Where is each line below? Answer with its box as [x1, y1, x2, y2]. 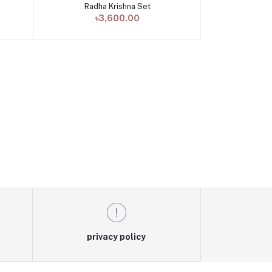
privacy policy [87, 232, 146, 242]
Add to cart [94, 2, 140, 12]
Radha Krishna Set [84, 1, 151, 11]
